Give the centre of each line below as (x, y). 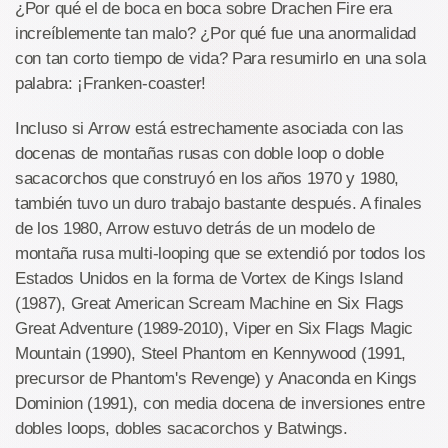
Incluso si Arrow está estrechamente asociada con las (209, 129)
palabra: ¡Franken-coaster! (111, 84)
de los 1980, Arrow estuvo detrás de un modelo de (195, 229)
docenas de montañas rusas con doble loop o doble (199, 154)
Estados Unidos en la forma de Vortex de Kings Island (209, 279)
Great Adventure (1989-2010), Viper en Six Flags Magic (214, 329)
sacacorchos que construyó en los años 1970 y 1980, (207, 179)
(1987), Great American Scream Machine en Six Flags (210, 304)
